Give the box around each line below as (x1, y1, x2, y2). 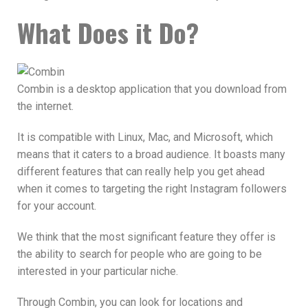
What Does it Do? (17, 13, 199, 52)
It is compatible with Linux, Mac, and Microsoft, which (17, 130, 273, 144)
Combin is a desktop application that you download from (17, 82, 287, 96)
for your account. (17, 199, 96, 212)
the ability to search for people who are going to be (17, 247, 262, 261)
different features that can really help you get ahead (17, 164, 265, 178)
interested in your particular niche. (17, 264, 178, 278)
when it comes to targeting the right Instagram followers (17, 181, 287, 195)
